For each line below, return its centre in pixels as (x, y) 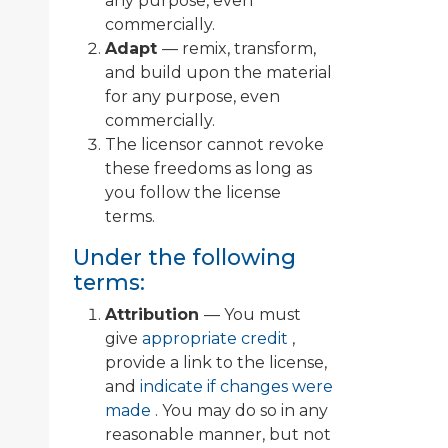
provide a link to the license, (216, 363)
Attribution (154, 315)
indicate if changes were (236, 387)
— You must (252, 315)
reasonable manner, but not (218, 435)
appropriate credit (217, 339)
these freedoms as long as (208, 169)
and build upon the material (218, 73)
